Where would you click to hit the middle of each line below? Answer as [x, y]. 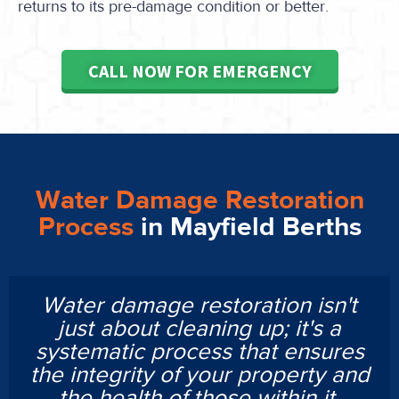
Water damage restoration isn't [199, 305]
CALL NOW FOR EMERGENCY [199, 71]
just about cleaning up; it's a [199, 329]
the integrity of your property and [199, 375]
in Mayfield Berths [251, 227]
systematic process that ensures [199, 352]
